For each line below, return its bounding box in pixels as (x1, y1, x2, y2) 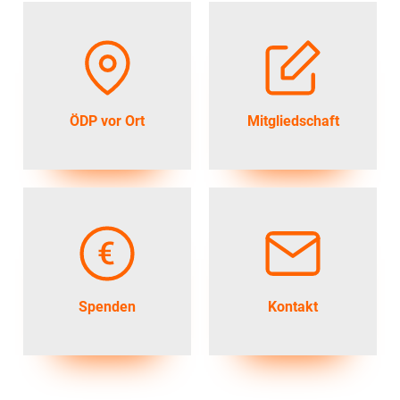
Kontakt (268, 297, 318, 315)
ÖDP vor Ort (70, 112, 145, 129)
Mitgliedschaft (246, 112, 339, 129)
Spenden (79, 297, 136, 315)
